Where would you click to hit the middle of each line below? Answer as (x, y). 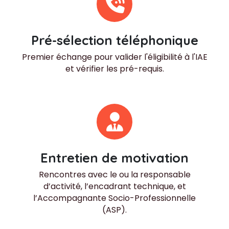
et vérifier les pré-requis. (114, 68)
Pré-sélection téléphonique (114, 40)
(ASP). (114, 210)
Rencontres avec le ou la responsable (114, 175)
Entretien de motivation (114, 158)
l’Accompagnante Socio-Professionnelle (114, 198)
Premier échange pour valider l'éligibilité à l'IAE (114, 57)
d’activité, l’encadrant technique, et (114, 187)
